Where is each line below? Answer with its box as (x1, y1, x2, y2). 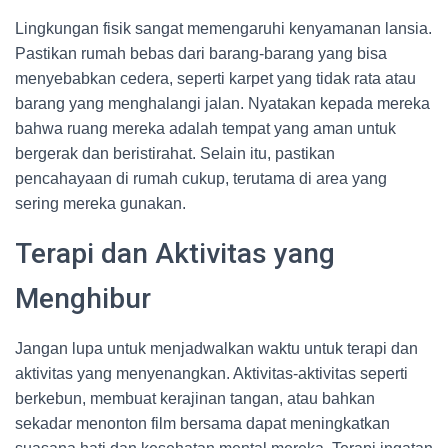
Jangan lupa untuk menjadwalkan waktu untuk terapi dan (15, 340, 418, 357)
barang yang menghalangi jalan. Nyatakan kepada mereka (15, 95, 430, 112)
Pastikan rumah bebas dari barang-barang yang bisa (15, 45, 387, 62)
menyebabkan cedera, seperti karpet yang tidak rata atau (15, 70, 416, 87)
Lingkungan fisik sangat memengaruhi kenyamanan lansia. (15, 20, 432, 37)
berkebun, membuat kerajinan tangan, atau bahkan (15, 390, 375, 407)
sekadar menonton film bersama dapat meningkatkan (15, 415, 390, 432)
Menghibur (15, 282, 151, 315)
